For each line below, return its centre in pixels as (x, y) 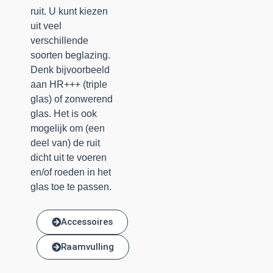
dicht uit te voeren (69, 158)
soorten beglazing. (70, 55)
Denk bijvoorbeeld (70, 70)
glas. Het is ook (64, 114)
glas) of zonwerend (72, 99)
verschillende (59, 41)
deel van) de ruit (65, 143)
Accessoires (87, 222)
